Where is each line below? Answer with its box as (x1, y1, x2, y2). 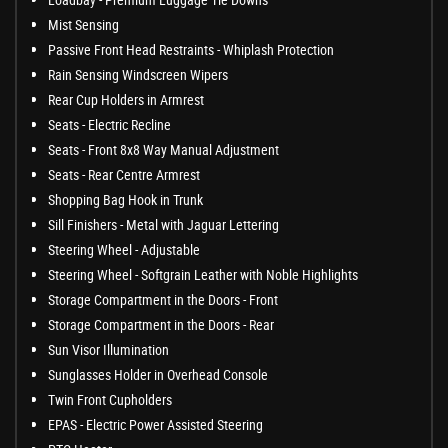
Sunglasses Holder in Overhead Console (48, 365, 268, 385)
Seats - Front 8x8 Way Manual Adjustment (48, 140, 279, 160)
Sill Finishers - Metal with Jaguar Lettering (48, 215, 279, 235)
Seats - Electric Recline (48, 115, 171, 135)
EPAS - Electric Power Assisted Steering (48, 415, 263, 435)
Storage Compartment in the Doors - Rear (48, 315, 274, 335)
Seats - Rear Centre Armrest (48, 165, 200, 185)
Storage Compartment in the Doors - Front (48, 290, 278, 310)
